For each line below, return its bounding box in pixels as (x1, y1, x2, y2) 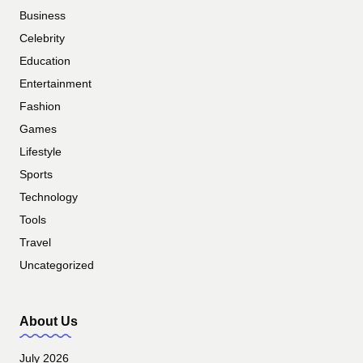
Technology (19, 190, 78, 203)
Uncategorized (19, 258, 94, 271)
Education (19, 54, 70, 67)
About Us (19, 314, 78, 328)
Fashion (19, 100, 61, 113)
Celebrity (19, 32, 65, 45)
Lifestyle (19, 145, 62, 158)
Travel (19, 236, 51, 249)
